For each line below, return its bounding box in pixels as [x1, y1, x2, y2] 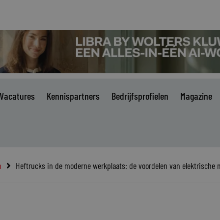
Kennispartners [47, 90, 100, 102]
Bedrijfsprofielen [111, 90, 168, 102]
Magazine [180, 90, 212, 102]
